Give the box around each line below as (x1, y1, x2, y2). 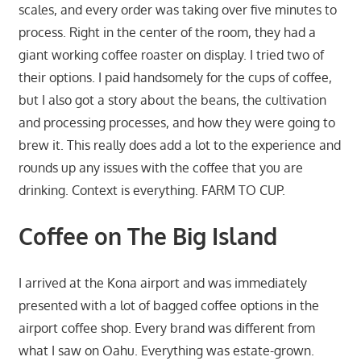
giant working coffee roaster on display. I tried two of (18, 46, 324, 63)
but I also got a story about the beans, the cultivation (18, 91, 326, 108)
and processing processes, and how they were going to (18, 114, 335, 131)
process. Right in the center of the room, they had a (18, 23, 316, 40)
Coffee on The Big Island (18, 221, 277, 251)
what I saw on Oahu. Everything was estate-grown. (18, 342, 314, 359)
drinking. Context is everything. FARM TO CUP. (18, 181, 285, 198)
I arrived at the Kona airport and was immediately (18, 274, 307, 291)
